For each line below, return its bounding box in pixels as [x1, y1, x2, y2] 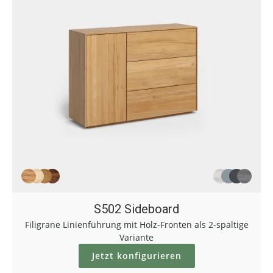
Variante [119, 232, 154, 243]
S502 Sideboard [94, 202, 179, 216]
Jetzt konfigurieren [91, 250, 182, 261]
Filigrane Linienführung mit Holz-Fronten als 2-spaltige [24, 219, 249, 230]
